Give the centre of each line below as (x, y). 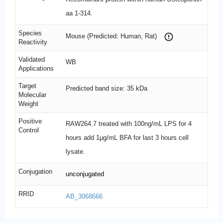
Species (30, 33)
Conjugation (35, 172)
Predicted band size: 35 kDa (106, 89)
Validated (32, 60)
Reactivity (33, 42)
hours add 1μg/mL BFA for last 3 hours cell (127, 138)
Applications (36, 69)
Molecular (32, 95)
